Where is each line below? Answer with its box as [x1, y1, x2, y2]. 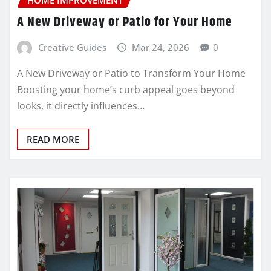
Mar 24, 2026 [132, 41, 190, 53]
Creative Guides [38, 41, 106, 53]
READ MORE [27, 133, 79, 146]
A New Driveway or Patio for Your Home [17, 11, 232, 33]
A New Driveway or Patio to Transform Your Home [17, 67, 246, 80]
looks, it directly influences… [17, 99, 145, 113]
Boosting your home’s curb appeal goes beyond [17, 83, 235, 97]
